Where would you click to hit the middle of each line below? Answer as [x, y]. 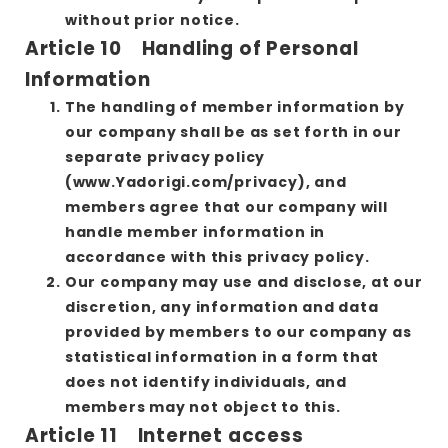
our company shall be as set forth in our [233, 131]
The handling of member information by [234, 106]
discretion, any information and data [221, 306]
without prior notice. [152, 19]
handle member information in [195, 231]
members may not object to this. [202, 406]
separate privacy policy [165, 156]
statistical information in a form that [222, 356]
